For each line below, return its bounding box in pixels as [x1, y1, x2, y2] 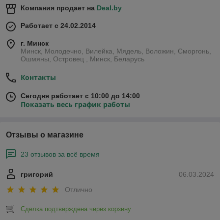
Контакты [21, 73, 56, 82]
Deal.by [97, 4, 122, 12]
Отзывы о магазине [6, 131, 83, 139]
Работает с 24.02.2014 [21, 22, 96, 29]
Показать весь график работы [21, 100, 130, 109]
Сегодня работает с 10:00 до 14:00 [21, 92, 140, 100]
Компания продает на [21, 4, 97, 12]
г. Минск [21, 39, 49, 47]
